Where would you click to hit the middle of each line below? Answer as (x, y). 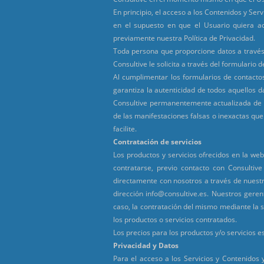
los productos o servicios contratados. (175, 219)
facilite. (125, 128)
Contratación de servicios (157, 141)
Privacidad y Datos (146, 245)
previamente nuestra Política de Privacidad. (184, 38)
